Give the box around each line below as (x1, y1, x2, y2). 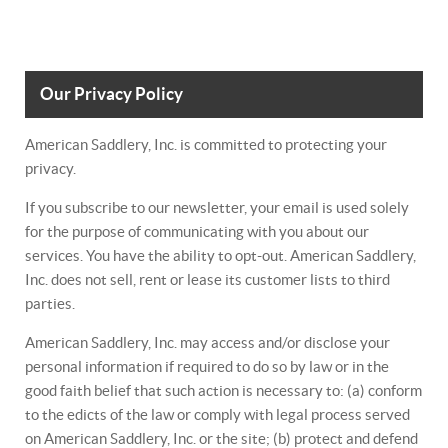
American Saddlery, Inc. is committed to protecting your (25, 136, 387, 153)
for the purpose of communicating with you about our (25, 223, 369, 240)
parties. (25, 295, 75, 312)
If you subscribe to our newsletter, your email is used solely (25, 199, 409, 216)
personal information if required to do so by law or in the (25, 358, 389, 375)
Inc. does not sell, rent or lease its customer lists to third (25, 271, 390, 288)
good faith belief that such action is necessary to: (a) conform (25, 382, 422, 399)
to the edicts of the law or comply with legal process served (25, 406, 410, 423)
